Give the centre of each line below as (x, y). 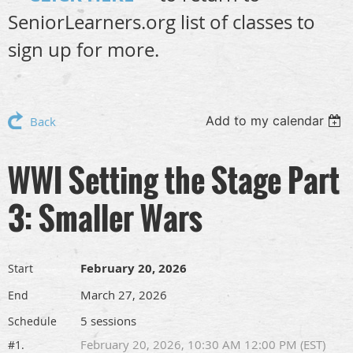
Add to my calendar (265, 121)
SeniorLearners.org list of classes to (162, 22)
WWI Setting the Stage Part (174, 180)
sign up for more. (84, 50)
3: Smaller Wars (105, 217)
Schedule (32, 321)
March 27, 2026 (124, 295)
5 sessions (108, 321)
